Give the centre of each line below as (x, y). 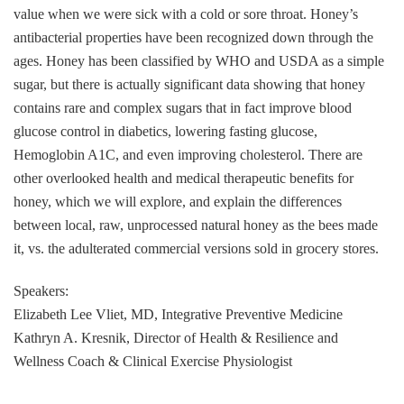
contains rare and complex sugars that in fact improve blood (183, 107)
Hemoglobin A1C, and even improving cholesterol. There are (188, 154)
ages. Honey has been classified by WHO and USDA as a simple (199, 60)
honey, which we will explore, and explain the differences (178, 201)
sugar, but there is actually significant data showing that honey (189, 84)
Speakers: (41, 290)
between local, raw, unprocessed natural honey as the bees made (196, 225)
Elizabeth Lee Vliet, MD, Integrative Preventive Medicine (178, 314)
